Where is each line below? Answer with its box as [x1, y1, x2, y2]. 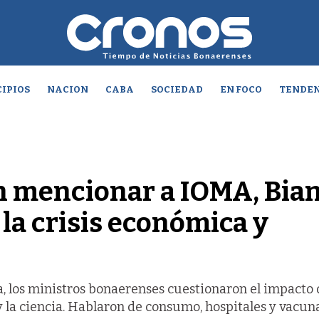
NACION [46, 84, 88, 95]
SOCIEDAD [150, 84, 203, 95]
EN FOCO [219, 84, 262, 95]
